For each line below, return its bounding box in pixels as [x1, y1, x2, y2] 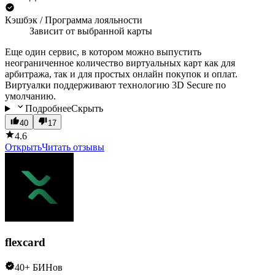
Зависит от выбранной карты [29, 26, 152, 37]
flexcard [5, 236, 45, 249]
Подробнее [25, 103, 71, 114]
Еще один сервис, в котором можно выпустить [5, 47, 201, 58]
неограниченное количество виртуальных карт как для [5, 58, 235, 69]
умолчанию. [5, 91, 56, 102]
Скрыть [71, 103, 103, 114]
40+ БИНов [15, 261, 63, 273]
